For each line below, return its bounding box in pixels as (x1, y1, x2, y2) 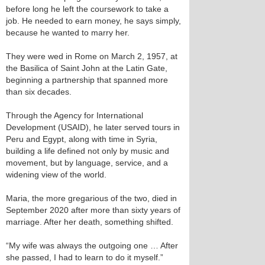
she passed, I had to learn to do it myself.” (6, 253, 163, 262)
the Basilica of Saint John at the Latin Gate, (6, 63, 167, 73)
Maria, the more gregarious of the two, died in (6, 193, 177, 203)
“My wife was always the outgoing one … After (6, 241, 178, 250)
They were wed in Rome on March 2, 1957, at (6, 51, 177, 61)
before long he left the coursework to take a (6, 4, 169, 14)
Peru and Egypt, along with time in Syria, (6, 134, 157, 144)
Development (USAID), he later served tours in (6, 122, 180, 132)
